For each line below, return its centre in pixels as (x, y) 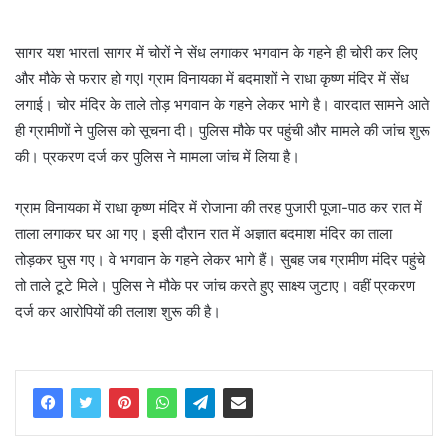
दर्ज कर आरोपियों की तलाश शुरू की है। (118, 311)
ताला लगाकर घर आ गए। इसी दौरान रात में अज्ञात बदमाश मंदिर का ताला (203, 233)
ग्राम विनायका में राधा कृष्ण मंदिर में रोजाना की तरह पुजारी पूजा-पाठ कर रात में (218, 207)
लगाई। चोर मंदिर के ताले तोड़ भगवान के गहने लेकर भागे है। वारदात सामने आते (222, 104)
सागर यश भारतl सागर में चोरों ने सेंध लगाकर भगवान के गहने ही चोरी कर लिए (216, 52)
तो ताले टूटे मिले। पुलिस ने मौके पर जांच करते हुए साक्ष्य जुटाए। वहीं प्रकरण (215, 285)
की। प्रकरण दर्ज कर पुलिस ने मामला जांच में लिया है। (157, 156)
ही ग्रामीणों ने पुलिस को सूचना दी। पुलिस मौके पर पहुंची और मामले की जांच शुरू (222, 130)
